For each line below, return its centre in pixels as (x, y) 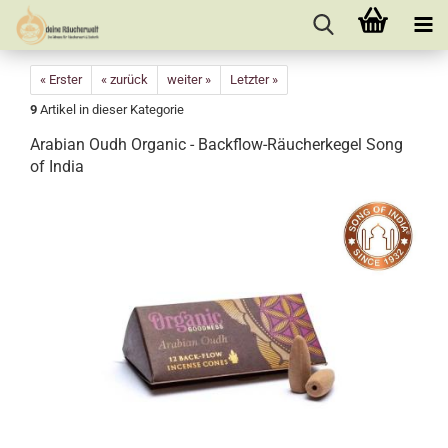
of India (57, 166)
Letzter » (254, 79)
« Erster (61, 79)
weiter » (189, 79)
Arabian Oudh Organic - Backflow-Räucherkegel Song (216, 144)
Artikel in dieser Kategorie (110, 109)
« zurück (124, 79)
